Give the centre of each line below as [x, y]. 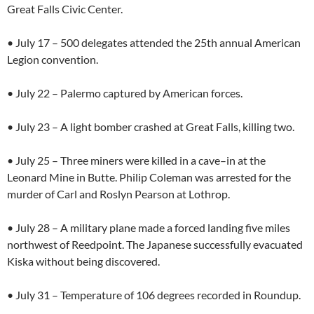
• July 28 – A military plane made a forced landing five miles [149, 227]
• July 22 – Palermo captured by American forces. [125, 93]
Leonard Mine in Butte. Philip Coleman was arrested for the [149, 177]
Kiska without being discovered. [83, 261]
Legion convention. [53, 59]
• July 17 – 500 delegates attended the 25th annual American [154, 42]
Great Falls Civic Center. [65, 8]
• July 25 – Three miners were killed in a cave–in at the [136, 160]
